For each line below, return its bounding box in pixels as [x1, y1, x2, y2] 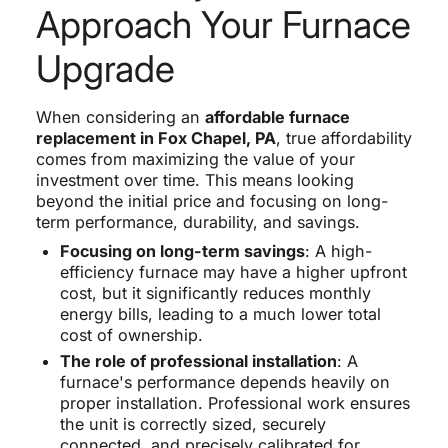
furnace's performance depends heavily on [59, 372, 390, 393]
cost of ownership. [59, 325, 203, 346]
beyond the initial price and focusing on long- [35, 191, 388, 212]
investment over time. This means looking [35, 170, 354, 191]
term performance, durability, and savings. [35, 212, 360, 233]
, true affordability [275, 128, 412, 149]
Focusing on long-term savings [59, 241, 305, 262]
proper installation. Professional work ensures [59, 393, 410, 414]
